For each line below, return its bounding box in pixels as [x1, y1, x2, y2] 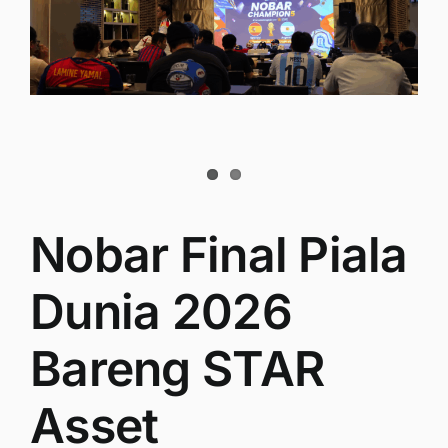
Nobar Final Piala [30, 224, 408, 284]
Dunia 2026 [30, 281, 292, 341]
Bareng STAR [30, 338, 325, 398]
